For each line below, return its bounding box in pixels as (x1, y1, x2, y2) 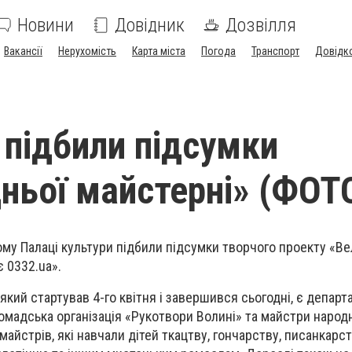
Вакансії (4, 45, 42, 57)
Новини (17, 14, 74, 36)
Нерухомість (58, 45, 116, 57)
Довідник (115, 14, 185, 36)
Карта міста (132, 45, 185, 57)
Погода (201, 45, 236, 57)
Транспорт (251, 45, 299, 57)
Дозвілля (225, 14, 296, 36)
